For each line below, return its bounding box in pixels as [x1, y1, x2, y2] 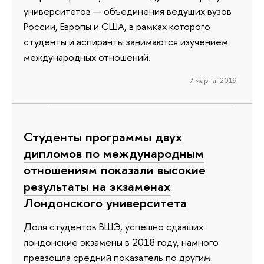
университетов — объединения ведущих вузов [24, 4, 232, 18]
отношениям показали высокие [24, 161, 206, 179]
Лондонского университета [24, 194, 187, 212]
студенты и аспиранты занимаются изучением [24, 35, 228, 49]
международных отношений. [24, 50, 151, 64]
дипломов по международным [24, 144, 204, 163]
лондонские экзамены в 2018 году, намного [24, 235, 219, 249]
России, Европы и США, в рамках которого [24, 19, 210, 34]
